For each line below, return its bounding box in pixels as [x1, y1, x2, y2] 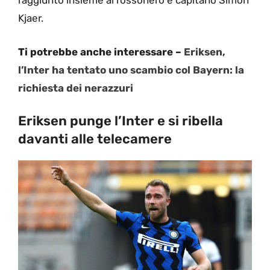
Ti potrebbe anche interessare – [18, 45, 184, 58]
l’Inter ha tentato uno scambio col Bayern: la [18, 63, 244, 76]
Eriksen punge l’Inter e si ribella [18, 113, 223, 130]
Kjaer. [18, 12, 43, 25]
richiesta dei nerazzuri [18, 81, 133, 94]
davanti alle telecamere [18, 131, 172, 148]
